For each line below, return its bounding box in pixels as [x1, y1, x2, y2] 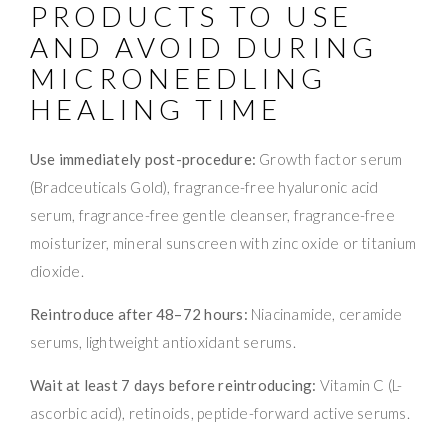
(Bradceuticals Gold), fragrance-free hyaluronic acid [30, 177, 379, 196]
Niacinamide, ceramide [247, 304, 403, 323]
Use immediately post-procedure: [30, 149, 256, 168]
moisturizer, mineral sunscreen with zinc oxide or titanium [30, 233, 417, 252]
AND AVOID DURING [30, 29, 378, 64]
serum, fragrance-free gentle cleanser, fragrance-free [30, 205, 395, 224]
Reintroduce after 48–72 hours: [30, 304, 248, 323]
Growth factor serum [255, 149, 403, 168]
